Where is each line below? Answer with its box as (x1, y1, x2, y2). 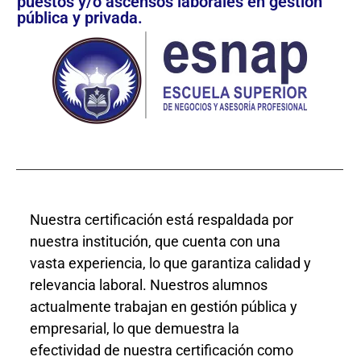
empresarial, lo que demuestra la (30, 319, 239, 337)
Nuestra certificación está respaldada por (30, 210, 293, 228)
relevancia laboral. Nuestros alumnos (30, 276, 268, 293)
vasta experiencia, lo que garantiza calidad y (30, 254, 311, 272)
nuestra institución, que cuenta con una (30, 232, 280, 250)
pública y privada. (17, 8, 143, 28)
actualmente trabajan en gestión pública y (30, 297, 297, 315)
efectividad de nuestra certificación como (30, 341, 293, 359)
